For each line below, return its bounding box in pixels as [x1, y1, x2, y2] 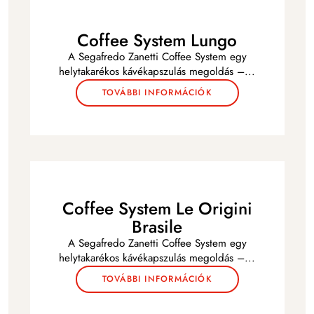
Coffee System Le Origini [62, 196, 252, 221]
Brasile [132, 214, 183, 239]
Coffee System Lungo [77, 27, 238, 53]
